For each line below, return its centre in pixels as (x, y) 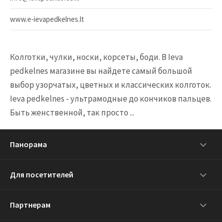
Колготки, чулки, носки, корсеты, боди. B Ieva (96, 57)
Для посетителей (42, 174)
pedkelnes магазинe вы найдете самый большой (101, 71)
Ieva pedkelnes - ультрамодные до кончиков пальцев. (111, 99)
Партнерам (30, 205)
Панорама (28, 144)
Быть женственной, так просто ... (72, 112)
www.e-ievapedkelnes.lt (47, 19)
